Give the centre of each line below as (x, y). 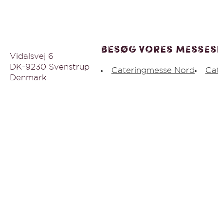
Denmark (28, 78)
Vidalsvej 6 (32, 57)
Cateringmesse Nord (153, 71)
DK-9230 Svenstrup (50, 67)
